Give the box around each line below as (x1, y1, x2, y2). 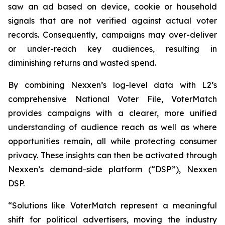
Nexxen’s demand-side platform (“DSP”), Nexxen (8, 164, 217, 174)
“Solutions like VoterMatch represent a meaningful (8, 200, 217, 210)
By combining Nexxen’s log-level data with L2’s (8, 80, 217, 90)
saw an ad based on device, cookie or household (8, 2, 217, 12)
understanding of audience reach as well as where (8, 122, 217, 132)
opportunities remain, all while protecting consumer (8, 136, 217, 146)
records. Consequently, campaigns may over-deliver (8, 30, 217, 40)
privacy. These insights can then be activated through (8, 150, 217, 160)
